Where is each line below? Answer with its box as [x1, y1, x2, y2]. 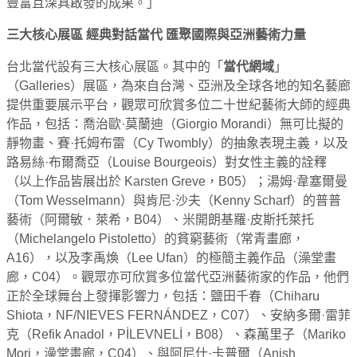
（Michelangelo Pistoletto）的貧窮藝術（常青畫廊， [6, 231, 304, 245]
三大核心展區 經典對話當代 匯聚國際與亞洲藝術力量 [6, 27, 306, 41]
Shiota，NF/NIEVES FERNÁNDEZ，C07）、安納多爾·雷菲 [6, 308, 351, 322]
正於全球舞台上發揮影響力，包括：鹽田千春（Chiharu [6, 288, 320, 303]
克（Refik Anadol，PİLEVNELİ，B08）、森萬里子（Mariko [6, 327, 346, 341]
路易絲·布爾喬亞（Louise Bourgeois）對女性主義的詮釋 [6, 155, 327, 169]
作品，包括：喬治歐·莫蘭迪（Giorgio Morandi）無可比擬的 [6, 116, 343, 131]
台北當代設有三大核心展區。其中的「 [6, 59, 223, 73]
